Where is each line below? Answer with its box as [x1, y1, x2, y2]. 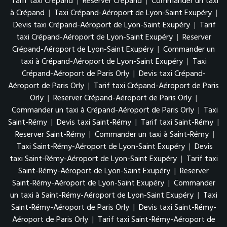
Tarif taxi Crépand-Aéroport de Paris [94, 80, 219, 93]
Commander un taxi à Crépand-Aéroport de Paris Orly [11, 104, 194, 118]
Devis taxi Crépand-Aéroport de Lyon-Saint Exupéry [13, 19, 192, 32]
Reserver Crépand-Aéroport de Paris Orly [53, 92, 192, 105]
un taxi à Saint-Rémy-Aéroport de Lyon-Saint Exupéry [10, 189, 196, 203]
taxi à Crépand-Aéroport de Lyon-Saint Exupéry [20, 55, 185, 69]
